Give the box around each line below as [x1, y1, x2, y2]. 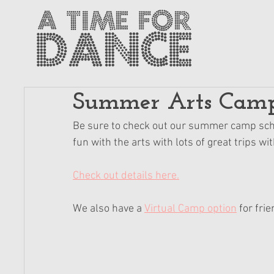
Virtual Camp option [144, 202, 237, 215]
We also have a [73, 202, 144, 215]
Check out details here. [73, 169, 179, 182]
